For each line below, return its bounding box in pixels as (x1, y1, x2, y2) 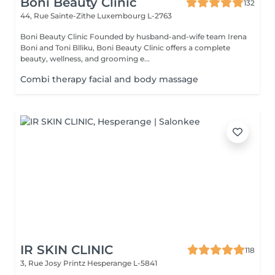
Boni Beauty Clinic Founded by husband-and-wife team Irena (20, 32, 90, 41)
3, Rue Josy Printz (20, 258, 87, 268)
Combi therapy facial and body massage (20, 74, 198, 85)
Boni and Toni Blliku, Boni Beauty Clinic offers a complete (20, 43, 230, 52)
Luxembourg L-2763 (97, 11, 172, 20)
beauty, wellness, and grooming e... (20, 54, 150, 63)
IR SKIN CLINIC (20, 242, 113, 257)
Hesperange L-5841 (87, 258, 157, 268)
